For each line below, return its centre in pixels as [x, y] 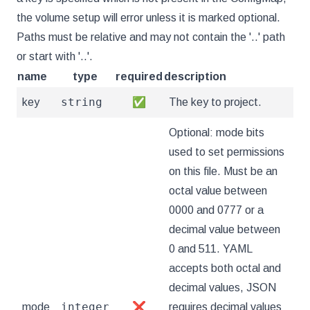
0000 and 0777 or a [216, 210]
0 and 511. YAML [210, 249]
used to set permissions [227, 152]
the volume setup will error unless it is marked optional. [148, 18]
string [82, 102]
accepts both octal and [225, 268]
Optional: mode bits [217, 133]
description [195, 76]
